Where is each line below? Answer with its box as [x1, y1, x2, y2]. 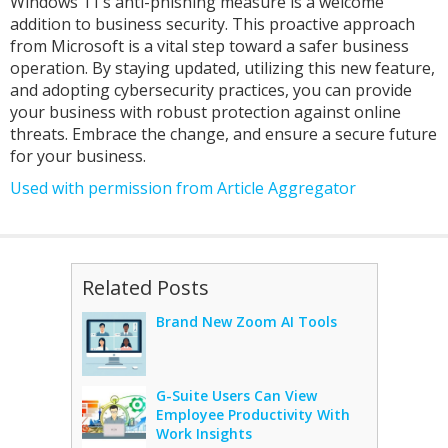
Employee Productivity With [155, 405, 350, 424]
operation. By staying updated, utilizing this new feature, [10, 57, 435, 79]
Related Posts [81, 274, 209, 301]
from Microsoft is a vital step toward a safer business [10, 35, 409, 57]
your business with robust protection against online [10, 101, 401, 123]
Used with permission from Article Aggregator [10, 177, 356, 199]
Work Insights [155, 424, 252, 443]
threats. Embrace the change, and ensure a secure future [10, 123, 437, 145]
